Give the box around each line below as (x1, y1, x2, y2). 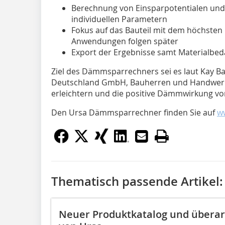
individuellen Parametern (71, 14, 167, 25)
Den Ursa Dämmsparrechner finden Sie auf (51, 107, 217, 118)
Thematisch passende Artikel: (51, 173, 223, 189)
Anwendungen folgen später (71, 36, 178, 47)
